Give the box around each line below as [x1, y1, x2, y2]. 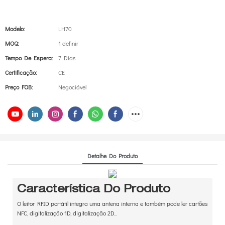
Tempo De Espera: [5, 54, 53, 62]
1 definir [58, 39, 78, 47]
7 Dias [58, 54, 76, 62]
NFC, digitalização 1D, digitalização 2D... [17, 209, 117, 217]
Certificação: [5, 68, 37, 76]
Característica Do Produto [17, 184, 170, 195]
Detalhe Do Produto [87, 151, 138, 160]
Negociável [58, 83, 86, 91]
